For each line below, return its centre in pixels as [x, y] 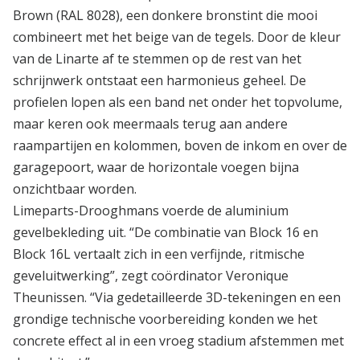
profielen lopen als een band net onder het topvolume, [178, 102]
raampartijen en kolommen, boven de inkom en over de [180, 145]
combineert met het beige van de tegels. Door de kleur [177, 37]
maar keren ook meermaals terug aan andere [150, 124]
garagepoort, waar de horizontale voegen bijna [156, 167]
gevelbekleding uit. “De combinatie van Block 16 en [166, 232]
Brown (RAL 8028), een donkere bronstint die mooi [165, 15]
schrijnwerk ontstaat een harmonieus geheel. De [160, 80]
